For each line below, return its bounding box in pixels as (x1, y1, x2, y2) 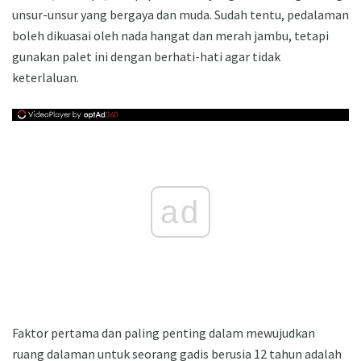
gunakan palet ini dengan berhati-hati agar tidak (12, 48, 280, 65)
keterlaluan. (12, 69, 79, 86)
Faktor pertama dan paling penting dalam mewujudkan (12, 325, 315, 342)
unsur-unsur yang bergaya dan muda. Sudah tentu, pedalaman (12, 6, 349, 23)
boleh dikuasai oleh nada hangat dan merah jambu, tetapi (12, 27, 329, 44)
